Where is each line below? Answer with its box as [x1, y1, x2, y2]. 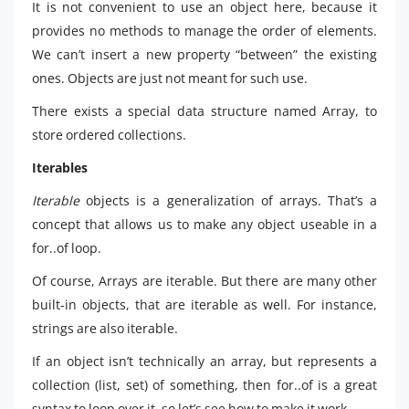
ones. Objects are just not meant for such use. [32, 69, 308, 87]
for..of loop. [32, 239, 101, 257]
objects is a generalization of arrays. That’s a [79, 192, 377, 209]
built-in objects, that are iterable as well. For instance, [32, 296, 377, 313]
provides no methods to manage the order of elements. [32, 22, 377, 39]
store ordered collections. [32, 126, 186, 143]
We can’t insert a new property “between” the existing [32, 46, 377, 63]
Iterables [32, 159, 88, 176]
